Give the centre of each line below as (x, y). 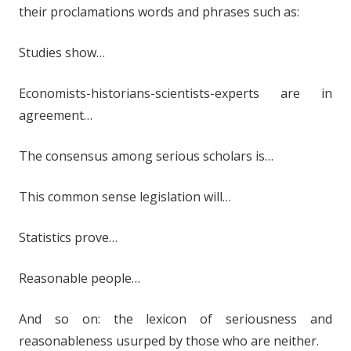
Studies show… (62, 53)
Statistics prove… (68, 238)
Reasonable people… (80, 279)
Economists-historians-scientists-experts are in (175, 94)
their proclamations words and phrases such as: (159, 12)
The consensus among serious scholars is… (146, 156)
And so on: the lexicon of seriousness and (175, 319)
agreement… (56, 116)
